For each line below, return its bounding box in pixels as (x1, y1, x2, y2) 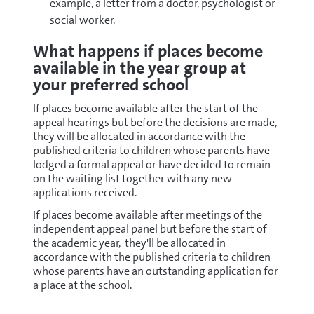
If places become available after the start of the (32, 101, 258, 116)
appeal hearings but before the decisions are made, (32, 115, 277, 130)
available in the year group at (32, 57, 246, 79)
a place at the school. (32, 278, 132, 292)
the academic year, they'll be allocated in (32, 235, 226, 250)
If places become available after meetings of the (32, 207, 262, 222)
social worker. (49, 13, 115, 27)
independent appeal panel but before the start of (32, 221, 267, 236)
